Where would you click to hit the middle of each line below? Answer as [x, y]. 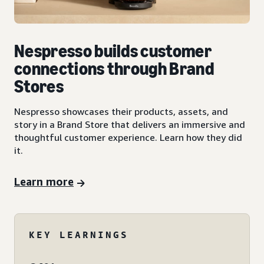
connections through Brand [114, 69]
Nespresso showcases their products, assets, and [121, 112]
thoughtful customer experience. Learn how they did [128, 138]
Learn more [44, 182]
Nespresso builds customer [113, 52]
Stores [39, 87]
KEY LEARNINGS [79, 235]
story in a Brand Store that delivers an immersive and [130, 125]
